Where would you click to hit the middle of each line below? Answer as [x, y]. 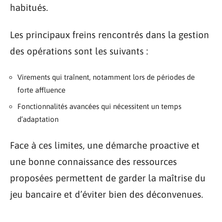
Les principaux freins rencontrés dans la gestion [110, 35]
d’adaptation [38, 119]
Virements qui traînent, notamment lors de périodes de [106, 77]
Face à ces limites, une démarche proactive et [105, 145]
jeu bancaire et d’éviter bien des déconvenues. [107, 194]
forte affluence [41, 90]
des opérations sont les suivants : [79, 51]
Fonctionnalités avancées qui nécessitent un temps [99, 106]
